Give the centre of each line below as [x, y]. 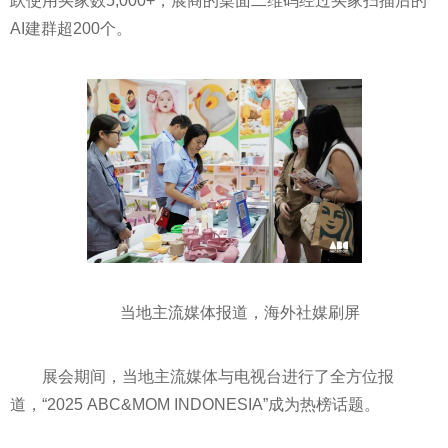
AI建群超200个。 [71, 29]
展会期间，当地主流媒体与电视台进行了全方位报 [218, 376]
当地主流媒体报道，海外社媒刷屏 [240, 312]
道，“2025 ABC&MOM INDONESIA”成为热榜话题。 [195, 404]
